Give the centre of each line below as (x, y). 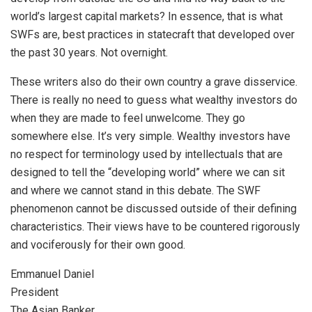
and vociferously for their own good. (98, 244)
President (34, 292)
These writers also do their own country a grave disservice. (154, 81)
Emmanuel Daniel (52, 274)
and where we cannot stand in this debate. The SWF (135, 190)
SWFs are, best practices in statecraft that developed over (153, 34)
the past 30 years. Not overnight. (89, 52)
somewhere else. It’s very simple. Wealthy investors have (150, 136)
